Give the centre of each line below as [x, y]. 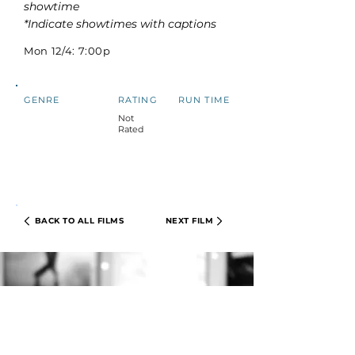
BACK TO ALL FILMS [79, 221]
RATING [138, 100]
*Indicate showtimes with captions [120, 24]
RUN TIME [204, 100]
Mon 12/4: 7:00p [67, 51]
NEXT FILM [189, 221]
